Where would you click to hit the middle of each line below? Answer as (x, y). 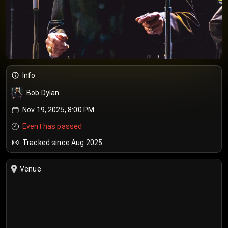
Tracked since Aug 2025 (63, 142)
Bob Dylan (43, 93)
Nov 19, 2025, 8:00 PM (59, 110)
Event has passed (52, 126)
